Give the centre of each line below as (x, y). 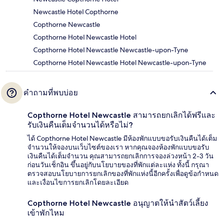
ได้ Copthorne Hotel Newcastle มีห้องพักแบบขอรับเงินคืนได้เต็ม (122, 139)
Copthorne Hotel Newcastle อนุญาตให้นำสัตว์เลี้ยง (118, 203)
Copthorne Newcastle (67, 25)
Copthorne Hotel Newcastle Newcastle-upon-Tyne (111, 50)
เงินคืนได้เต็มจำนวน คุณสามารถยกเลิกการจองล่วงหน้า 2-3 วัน (120, 156)
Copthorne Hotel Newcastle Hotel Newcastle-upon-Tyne (120, 63)
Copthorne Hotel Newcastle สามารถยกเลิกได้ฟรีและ (121, 115)
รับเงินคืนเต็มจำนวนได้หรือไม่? (80, 125)
